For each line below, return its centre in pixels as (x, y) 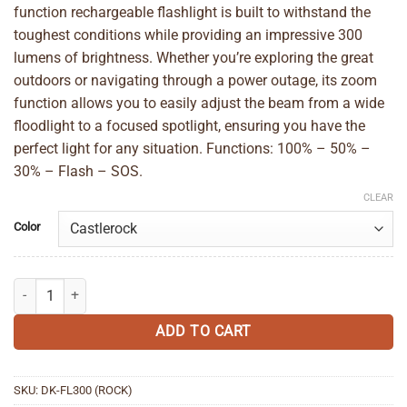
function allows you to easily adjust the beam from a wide (199, 103)
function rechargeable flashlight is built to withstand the (192, 12)
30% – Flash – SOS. (78, 171)
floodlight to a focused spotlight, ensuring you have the (189, 125)
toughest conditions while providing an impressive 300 (188, 35)
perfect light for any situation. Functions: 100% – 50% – (192, 148)
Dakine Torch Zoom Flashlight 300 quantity (133, 287)
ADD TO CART (203, 331)
